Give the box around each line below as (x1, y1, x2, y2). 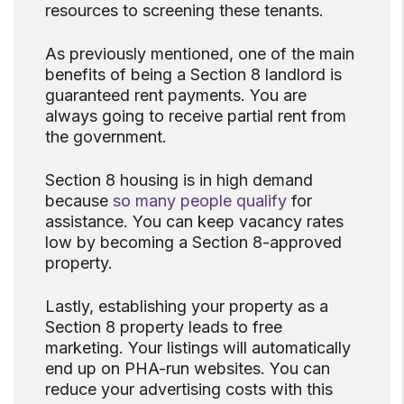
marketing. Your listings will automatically (45, 338, 351, 358)
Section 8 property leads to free (45, 317, 282, 337)
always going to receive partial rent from (45, 106, 346, 126)
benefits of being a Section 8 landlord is (45, 65, 342, 85)
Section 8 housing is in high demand (45, 170, 313, 190)
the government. (45, 127, 167, 147)
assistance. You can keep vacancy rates (45, 212, 344, 232)
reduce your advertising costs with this (45, 380, 333, 399)
